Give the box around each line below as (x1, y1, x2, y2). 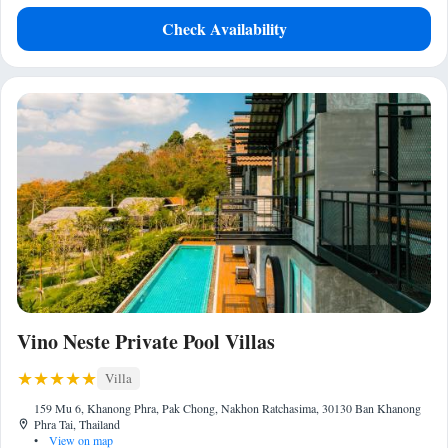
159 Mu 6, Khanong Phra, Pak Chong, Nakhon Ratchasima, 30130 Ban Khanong (34, 400, 422, 416)
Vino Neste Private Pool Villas (17, 327, 275, 356)
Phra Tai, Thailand (34, 416, 121, 432)
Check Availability (161, 17, 287, 40)
